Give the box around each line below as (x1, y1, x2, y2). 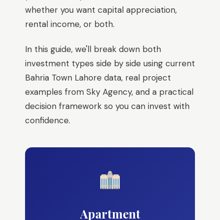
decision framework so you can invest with (25, 101, 190, 111)
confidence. (25, 115, 70, 126)
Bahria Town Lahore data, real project (25, 72, 171, 83)
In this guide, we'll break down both (25, 44, 161, 55)
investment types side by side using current (25, 58, 195, 69)
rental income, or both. (25, 19, 114, 29)
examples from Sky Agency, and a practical (25, 86, 193, 97)
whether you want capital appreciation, (25, 4, 177, 15)
